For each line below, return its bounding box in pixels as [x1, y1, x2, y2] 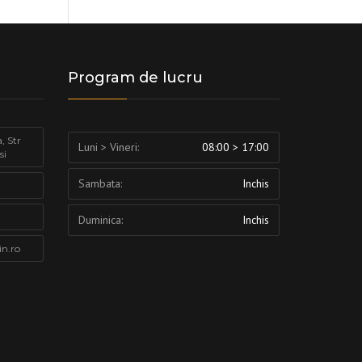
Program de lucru [67, 69, 203, 87]
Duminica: [78, 213, 123, 228]
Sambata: [78, 176, 122, 192]
